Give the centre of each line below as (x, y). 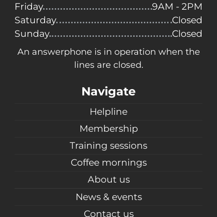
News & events (108, 197)
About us (108, 180)
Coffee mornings (108, 163)
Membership (108, 129)
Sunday (32, 34)
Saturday (35, 20)
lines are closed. (108, 65)
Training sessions (108, 146)
